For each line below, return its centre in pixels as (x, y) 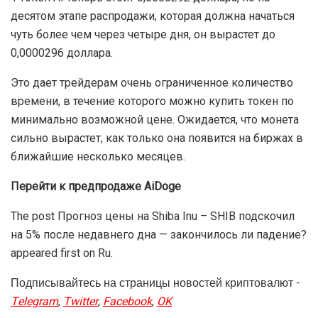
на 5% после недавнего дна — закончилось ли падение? (159, 234)
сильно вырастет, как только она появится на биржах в (157, 138)
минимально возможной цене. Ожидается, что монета (155, 119)
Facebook (127, 301)
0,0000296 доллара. (62, 53)
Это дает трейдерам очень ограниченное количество (152, 82)
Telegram (34, 301)
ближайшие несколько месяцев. (98, 156)
